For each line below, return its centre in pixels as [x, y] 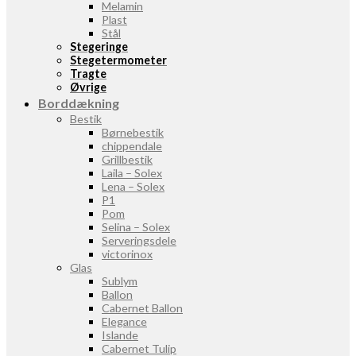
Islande [120, 335]
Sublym [120, 281]
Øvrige [88, 87]
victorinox [127, 254]
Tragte [88, 74]
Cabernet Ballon [142, 308]
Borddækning [79, 103]
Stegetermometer [118, 60]
